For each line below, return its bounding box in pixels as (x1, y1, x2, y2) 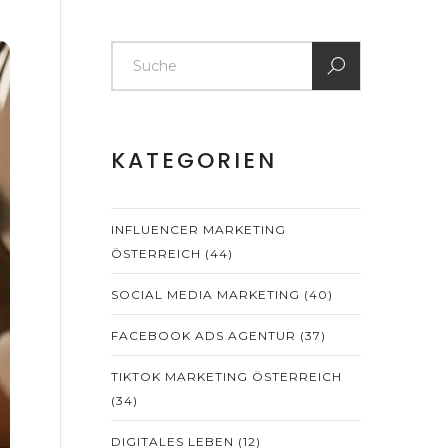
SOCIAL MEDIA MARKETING (111, 287, 304, 302)
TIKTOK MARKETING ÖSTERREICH (111, 369, 342, 384)
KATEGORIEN (111, 145, 277, 176)
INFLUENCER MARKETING (111, 222, 286, 237)
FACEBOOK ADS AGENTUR (111, 328, 300, 343)
